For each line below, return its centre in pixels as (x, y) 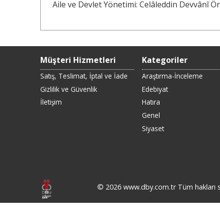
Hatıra (151, 102)
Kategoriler (165, 60)
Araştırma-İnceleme (172, 76)
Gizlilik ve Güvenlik (69, 89)
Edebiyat (155, 89)
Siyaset (153, 128)
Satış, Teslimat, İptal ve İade (84, 76)
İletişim (51, 102)
